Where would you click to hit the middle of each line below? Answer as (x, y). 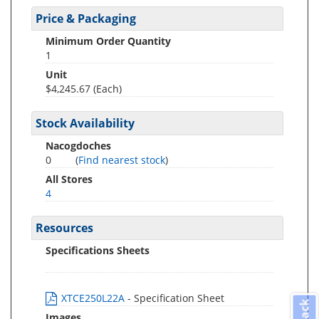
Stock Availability (85, 123)
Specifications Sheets (98, 250)
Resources (64, 228)
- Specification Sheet (176, 298)
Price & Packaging (86, 19)
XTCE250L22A (93, 298)
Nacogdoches (78, 146)
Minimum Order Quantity (108, 41)
